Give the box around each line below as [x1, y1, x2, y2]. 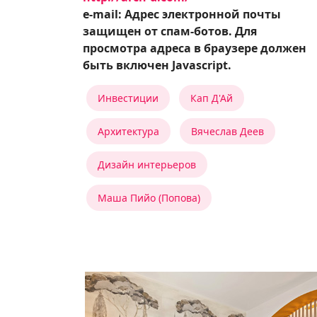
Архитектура [98, 124, 159, 138]
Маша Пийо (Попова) [98, 190, 200, 204]
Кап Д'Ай [190, 91, 233, 105]
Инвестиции [98, 91, 158, 105]
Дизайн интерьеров [98, 157, 196, 171]
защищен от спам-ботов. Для [83, 23, 257, 39]
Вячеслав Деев [191, 124, 264, 138]
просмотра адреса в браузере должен [83, 40, 306, 56]
